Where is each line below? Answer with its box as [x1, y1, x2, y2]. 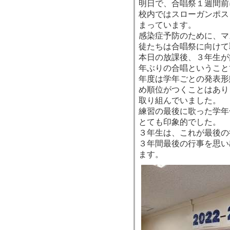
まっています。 [139, 21, 196, 29]
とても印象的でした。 [139, 118, 221, 126]
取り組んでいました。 [139, 96, 221, 105]
